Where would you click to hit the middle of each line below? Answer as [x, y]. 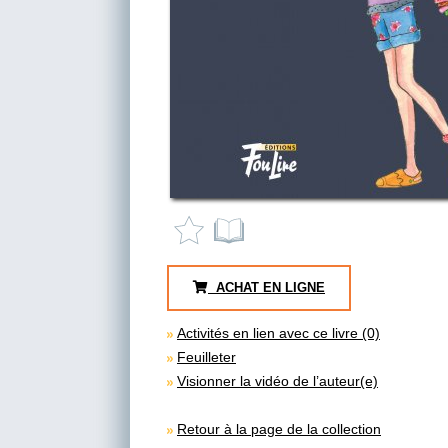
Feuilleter [206, 356]
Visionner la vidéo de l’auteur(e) [277, 380]
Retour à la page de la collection [279, 428]
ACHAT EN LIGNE [266, 287]
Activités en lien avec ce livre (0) [278, 332]
